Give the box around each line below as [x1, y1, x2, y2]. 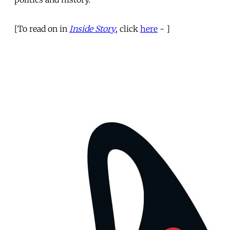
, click [116, 23, 140, 34]
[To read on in [14, 23, 69, 34]
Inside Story [69, 23, 116, 34]
